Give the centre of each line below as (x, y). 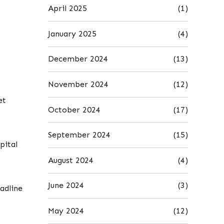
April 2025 (67, 8)
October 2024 (74, 109)
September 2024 (79, 135)
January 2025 (72, 33)
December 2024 (78, 59)
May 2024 (66, 210)
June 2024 (66, 185)
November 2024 (78, 84)
